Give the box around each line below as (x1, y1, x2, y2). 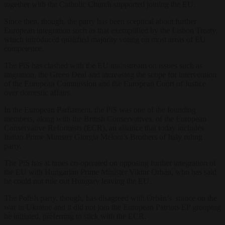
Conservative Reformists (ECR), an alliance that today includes (4, 123, 204, 132)
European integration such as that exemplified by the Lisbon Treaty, (4, 26, 217, 35)
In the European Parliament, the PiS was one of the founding (4, 105, 196, 114)
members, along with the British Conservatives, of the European (4, 114, 206, 123)
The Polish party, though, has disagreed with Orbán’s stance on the (4, 193, 217, 202)
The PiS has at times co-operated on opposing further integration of (4, 158, 216, 167)
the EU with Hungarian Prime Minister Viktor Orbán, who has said (4, 167, 216, 176)
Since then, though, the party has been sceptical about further (4, 17, 196, 26)
